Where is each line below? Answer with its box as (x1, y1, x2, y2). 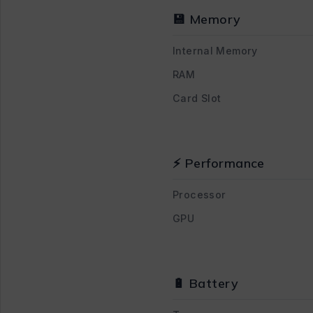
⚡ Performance (173, 154, 265, 171)
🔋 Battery (173, 275, 239, 291)
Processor (173, 188, 226, 201)
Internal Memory (173, 44, 258, 57)
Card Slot (173, 92, 221, 104)
